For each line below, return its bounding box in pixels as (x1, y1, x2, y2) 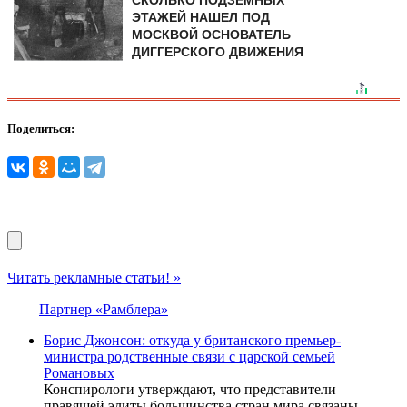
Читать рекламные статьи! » (7, 269, 181, 285)
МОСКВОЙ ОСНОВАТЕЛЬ (131, 26, 291, 42)
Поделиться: (7, 121, 74, 135)
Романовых (44, 364, 114, 381)
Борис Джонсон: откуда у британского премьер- (44, 332, 341, 348)
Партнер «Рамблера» (39, 301, 168, 317)
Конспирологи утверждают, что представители (44, 381, 336, 397)
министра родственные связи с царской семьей (44, 348, 335, 364)
